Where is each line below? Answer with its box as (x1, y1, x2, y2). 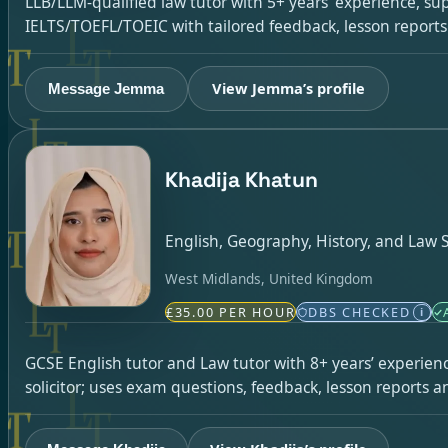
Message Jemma (48, 81, 165, 98)
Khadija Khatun (164, 165, 318, 193)
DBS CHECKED (308, 303, 411, 322)
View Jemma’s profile (211, 78, 365, 99)
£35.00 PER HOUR (165, 303, 296, 322)
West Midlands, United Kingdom (164, 268, 373, 288)
